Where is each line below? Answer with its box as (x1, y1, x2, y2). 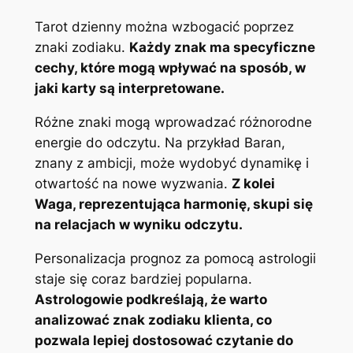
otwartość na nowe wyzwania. (34, 175, 232, 191)
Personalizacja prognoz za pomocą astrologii (34, 250, 316, 266)
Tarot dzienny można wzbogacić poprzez (34, 19, 294, 35)
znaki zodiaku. (34, 39, 129, 56)
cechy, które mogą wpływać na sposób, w (34, 60, 306, 76)
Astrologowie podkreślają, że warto (34, 291, 267, 307)
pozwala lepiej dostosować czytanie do (34, 332, 293, 348)
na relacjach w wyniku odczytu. (34, 216, 243, 232)
